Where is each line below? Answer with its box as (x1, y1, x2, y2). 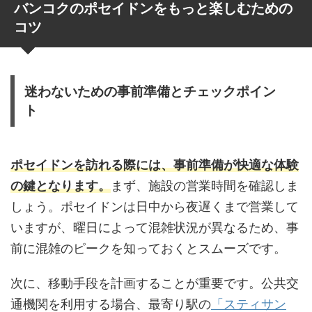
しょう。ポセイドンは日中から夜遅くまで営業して (10, 198, 299, 214)
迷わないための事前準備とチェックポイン (24, 84, 276, 99)
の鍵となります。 (10, 178, 111, 193)
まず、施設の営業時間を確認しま (111, 178, 299, 193)
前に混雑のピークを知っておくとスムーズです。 (10, 240, 286, 256)
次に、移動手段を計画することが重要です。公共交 (10, 275, 299, 290)
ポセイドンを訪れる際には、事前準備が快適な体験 (10, 157, 299, 172)
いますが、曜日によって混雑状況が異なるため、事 (10, 219, 299, 235)
